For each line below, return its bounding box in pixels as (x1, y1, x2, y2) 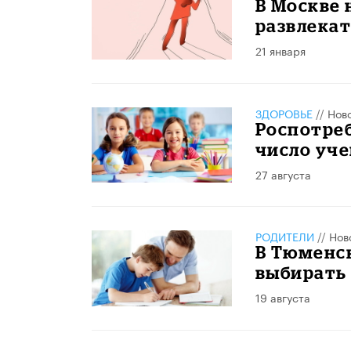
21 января (255, 42, 306, 60)
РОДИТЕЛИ (255, 227, 314, 245)
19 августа (255, 288, 310, 306)
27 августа (255, 165, 311, 183)
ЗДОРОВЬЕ (255, 103, 313, 121)
